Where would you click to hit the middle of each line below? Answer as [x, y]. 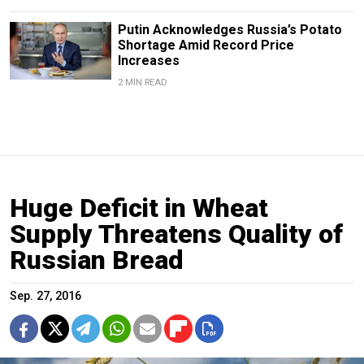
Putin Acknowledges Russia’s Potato [230, 30]
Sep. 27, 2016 [45, 297]
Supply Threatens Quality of [176, 234]
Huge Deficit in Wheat [139, 208]
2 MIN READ [142, 83]
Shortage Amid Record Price [206, 45]
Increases [148, 61]
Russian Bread [97, 260]
